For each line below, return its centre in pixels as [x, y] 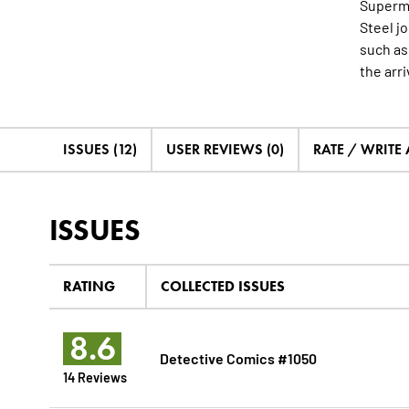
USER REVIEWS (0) [225, 150]
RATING [89, 287]
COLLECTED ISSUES [222, 287]
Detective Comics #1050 [238, 358]
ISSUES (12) [100, 150]
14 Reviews [94, 377]
